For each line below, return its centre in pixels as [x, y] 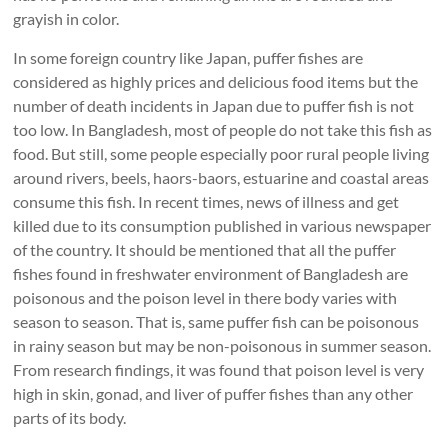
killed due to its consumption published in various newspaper [222, 226]
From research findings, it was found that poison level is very [219, 370]
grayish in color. [66, 19]
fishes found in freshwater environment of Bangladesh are [211, 274]
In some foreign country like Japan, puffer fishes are [188, 58]
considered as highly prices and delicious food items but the [216, 82]
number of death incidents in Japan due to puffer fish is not [214, 106]
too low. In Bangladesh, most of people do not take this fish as [223, 130]
